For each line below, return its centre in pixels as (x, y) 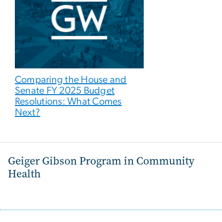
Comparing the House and (71, 80)
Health (24, 173)
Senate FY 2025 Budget (65, 91)
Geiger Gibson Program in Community (101, 161)
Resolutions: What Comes (68, 102)
